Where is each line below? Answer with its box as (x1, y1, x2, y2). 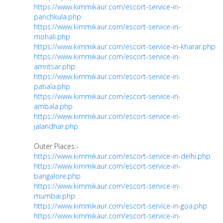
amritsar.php (34, 62, 75, 72)
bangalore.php (34, 171, 81, 181)
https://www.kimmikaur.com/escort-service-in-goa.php (34, 201, 207, 211)
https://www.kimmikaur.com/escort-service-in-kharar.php (34, 42, 216, 52)
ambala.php (34, 102, 73, 111)
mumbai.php (34, 191, 75, 201)
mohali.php (34, 32, 70, 42)
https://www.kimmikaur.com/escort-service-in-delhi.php (34, 151, 211, 161)
